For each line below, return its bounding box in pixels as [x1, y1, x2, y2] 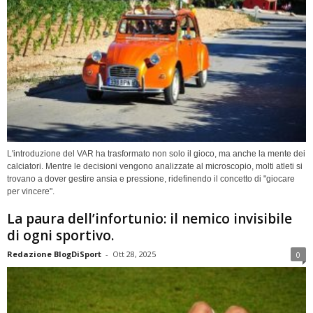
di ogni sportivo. [7, 226, 114, 245]
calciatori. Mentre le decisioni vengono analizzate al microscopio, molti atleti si [7, 161, 303, 172]
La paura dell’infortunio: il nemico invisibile [7, 210, 292, 228]
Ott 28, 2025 [112, 249, 156, 260]
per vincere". [7, 187, 54, 197]
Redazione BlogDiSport [7, 249, 101, 260]
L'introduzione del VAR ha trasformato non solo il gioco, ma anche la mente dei [7, 149, 305, 159]
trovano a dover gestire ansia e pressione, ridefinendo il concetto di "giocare [7, 174, 295, 184]
